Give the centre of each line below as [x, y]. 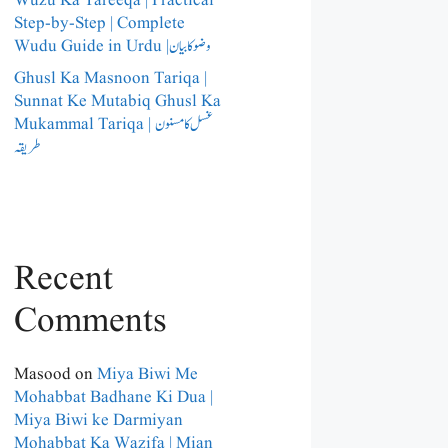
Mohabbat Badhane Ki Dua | [113, 397]
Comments [90, 321]
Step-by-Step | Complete [99, 24]
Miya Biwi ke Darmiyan [98, 420]
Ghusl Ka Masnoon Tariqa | [110, 78]
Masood [42, 374]
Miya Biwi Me [147, 374]
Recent [63, 279]
